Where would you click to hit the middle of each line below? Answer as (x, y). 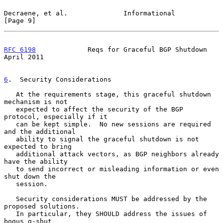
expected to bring (38, 146)
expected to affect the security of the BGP (10, 109)
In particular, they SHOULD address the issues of (10, 214)
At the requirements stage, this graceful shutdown (10, 94)
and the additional (40, 131)
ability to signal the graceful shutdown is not (10, 139)
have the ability (36, 161)
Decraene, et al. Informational (90, 13)
